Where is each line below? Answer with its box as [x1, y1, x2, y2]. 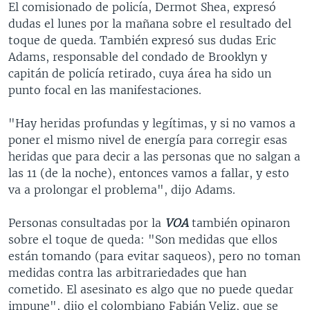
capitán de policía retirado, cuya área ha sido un [8, 66, 271, 81]
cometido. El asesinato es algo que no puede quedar [8, 282, 293, 297]
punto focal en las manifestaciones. [8, 83, 201, 98]
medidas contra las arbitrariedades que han [8, 266, 246, 280]
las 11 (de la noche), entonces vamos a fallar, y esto [8, 166, 289, 181]
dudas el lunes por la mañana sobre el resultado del [8, 17, 291, 31]
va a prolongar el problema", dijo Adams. [8, 183, 235, 197]
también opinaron [192, 216, 290, 230]
